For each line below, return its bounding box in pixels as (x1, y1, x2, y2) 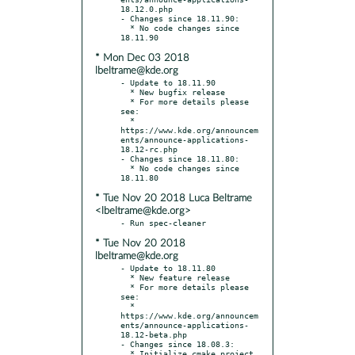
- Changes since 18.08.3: (120, 338, 235, 349)
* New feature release (120, 272, 130, 282)
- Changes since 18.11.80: (120, 153, 239, 163)
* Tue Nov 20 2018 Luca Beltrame (95, 193, 252, 204)
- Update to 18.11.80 (120, 262, 216, 273)
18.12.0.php (120, 3, 173, 13)
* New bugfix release (120, 86, 130, 97)
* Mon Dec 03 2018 (95, 52, 189, 63)
